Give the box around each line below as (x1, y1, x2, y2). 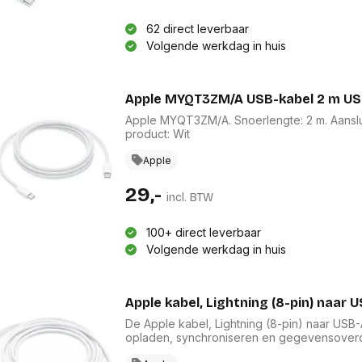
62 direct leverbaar (145, 21, 249, 36)
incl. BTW (166, 190, 213, 204)
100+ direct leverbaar (145, 225, 261, 239)
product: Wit (124, 126, 190, 141)
